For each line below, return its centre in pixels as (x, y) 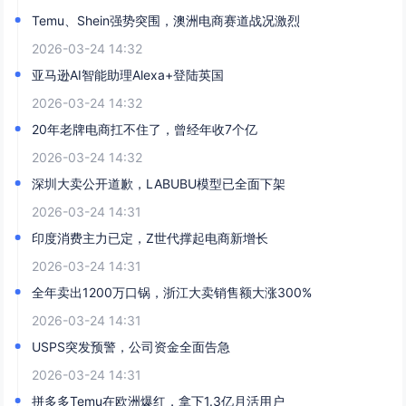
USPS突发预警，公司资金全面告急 (131, 346)
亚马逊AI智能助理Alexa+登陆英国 (128, 74)
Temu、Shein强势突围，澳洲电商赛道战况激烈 (166, 20)
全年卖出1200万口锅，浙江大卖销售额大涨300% (172, 292)
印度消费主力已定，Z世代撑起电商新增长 (150, 237)
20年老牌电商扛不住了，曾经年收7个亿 (145, 129)
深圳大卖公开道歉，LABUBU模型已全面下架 (159, 183)
